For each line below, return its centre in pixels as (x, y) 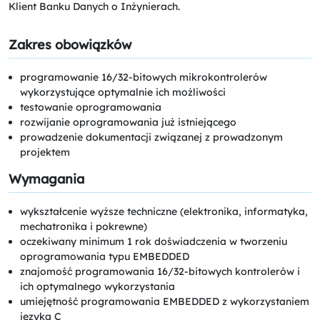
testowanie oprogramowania (91, 107)
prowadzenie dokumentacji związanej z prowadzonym (151, 137)
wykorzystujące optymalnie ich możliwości (123, 92)
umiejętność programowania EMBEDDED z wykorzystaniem (165, 301)
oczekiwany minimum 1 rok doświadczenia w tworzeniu (154, 241)
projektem (45, 152)
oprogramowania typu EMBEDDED (105, 256)
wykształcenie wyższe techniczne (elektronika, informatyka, (164, 211)
